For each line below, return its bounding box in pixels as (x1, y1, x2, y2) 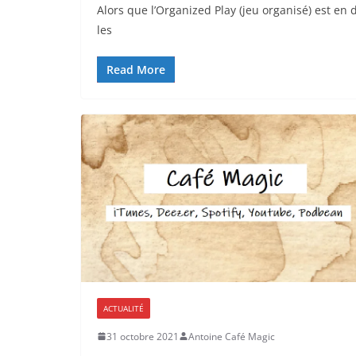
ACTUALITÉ (103, 302, 144, 314)
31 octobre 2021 (106, 329, 179, 343)
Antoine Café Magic (188, 329, 275, 343)
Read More (106, 62, 165, 78)
